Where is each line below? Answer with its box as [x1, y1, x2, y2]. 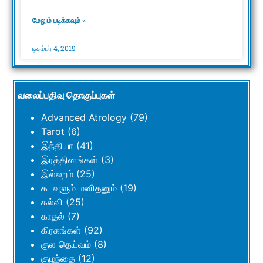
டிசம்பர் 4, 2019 [32, 43, 76, 53]
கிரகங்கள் [41, 224, 81, 237]
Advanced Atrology [41, 112, 127, 124]
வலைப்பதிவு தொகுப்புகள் [18, 89, 115, 102]
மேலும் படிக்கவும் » [32, 16, 86, 25]
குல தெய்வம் [41, 238, 91, 251]
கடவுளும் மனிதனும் [41, 182, 117, 194]
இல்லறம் [41, 168, 73, 180]
